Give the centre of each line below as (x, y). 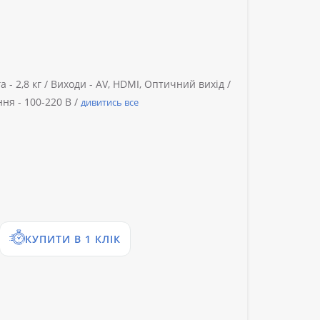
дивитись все (110, 102)
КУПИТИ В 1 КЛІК (73, 239)
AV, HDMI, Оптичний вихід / (162, 84)
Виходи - (72, 84)
